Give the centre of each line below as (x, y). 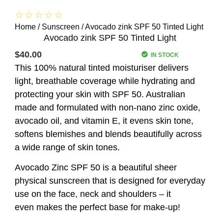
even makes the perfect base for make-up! (97, 207)
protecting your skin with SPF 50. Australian (100, 94)
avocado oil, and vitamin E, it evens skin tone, (104, 121)
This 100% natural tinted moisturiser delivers (102, 68)
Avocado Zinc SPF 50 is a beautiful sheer (96, 168)
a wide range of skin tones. (67, 147)
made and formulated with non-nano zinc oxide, (108, 107)
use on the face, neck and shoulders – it (93, 194)
